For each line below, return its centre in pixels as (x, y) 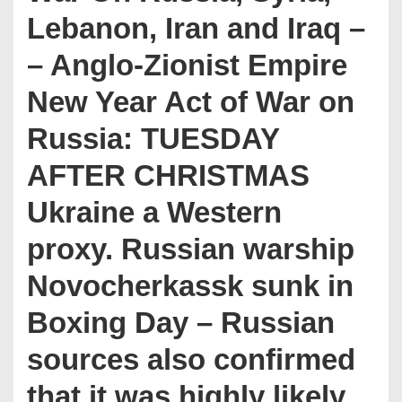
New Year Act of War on (191, 102)
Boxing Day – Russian (181, 323)
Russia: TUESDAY (153, 139)
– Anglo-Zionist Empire (187, 65)
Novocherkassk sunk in (190, 286)
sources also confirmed (191, 359)
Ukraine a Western (154, 212)
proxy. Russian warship (191, 249)
